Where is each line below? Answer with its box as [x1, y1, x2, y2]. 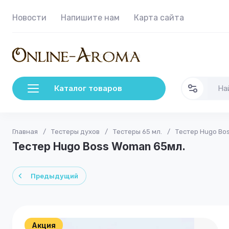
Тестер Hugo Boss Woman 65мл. [12, 140, 186, 153]
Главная [12, 128, 38, 135]
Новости [12, 13, 47, 22]
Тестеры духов [51, 128, 100, 135]
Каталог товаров [54, 83, 122, 93]
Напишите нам [61, 13, 120, 22]
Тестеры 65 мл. [113, 128, 162, 135]
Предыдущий [31, 172, 78, 180]
